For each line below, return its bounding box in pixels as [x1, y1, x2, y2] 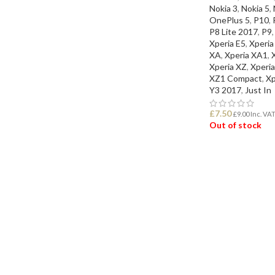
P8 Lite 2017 [209, 26, 258, 37]
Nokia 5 [241, 3, 269, 14]
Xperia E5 [209, 38, 246, 49]
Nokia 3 [209, 3, 238, 14]
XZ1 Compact [209, 73, 262, 84]
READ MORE [217, 151, 264, 161]
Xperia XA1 [225, 50, 268, 61]
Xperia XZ [209, 61, 247, 72]
